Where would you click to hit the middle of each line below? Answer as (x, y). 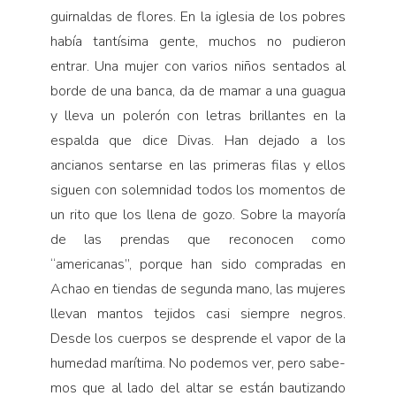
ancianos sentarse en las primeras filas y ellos (198, 165)
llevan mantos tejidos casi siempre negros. (198, 313)
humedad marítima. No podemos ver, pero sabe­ (198, 363)
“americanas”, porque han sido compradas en (198, 264)
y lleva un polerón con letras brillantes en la (198, 115)
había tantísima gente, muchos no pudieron (198, 41)
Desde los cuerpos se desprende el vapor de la (198, 338)
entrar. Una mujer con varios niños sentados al (198, 66)
